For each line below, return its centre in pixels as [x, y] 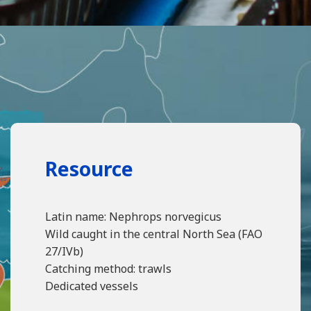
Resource [89, 169]
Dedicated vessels [92, 286]
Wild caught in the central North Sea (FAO [154, 234]
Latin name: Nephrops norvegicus [133, 217]
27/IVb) [64, 251]
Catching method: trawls [108, 269]
